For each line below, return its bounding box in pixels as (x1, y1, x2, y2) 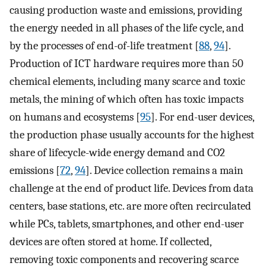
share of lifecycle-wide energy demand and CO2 (9, 146, 225, 160)
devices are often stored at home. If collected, (9, 235, 211, 249)
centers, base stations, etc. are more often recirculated (9, 199, 251, 213)
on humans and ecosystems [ (9, 110, 140, 124)
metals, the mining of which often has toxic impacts (9, 93, 243, 106)
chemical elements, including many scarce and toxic (9, 75, 245, 88)
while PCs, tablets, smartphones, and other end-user (9, 217, 244, 231)
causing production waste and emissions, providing (9, 4, 242, 17)
